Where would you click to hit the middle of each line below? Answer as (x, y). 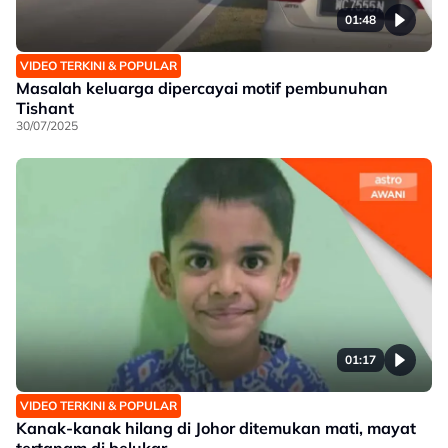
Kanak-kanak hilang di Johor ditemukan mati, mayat (216, 427)
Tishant (45, 107)
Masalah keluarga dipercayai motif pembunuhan (202, 87)
